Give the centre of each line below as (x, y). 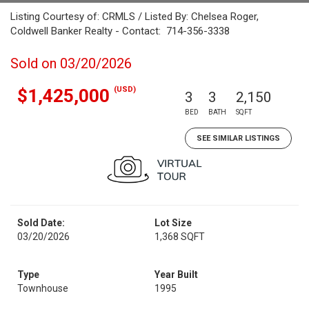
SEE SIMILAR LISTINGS (238, 138)
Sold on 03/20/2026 (71, 63)
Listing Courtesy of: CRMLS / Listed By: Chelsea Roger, (134, 17)
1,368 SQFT (180, 237)
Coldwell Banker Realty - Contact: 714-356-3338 (120, 31)
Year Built (176, 275)
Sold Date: (41, 223)
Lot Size (173, 223)
